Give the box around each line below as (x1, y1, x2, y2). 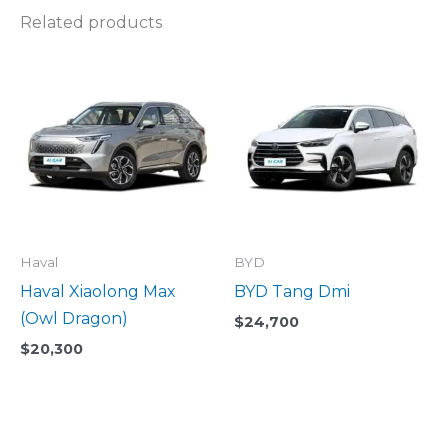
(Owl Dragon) (20, 309, 128, 329)
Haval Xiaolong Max (20, 282, 176, 302)
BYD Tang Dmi (234, 282, 350, 302)
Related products (20, 13, 162, 33)
